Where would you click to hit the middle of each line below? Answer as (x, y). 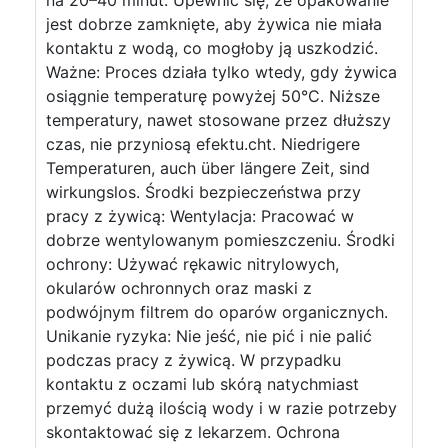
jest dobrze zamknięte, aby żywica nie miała (214, 24)
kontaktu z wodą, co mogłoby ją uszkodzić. (212, 48)
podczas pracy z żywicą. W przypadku (193, 360)
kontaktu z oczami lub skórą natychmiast (202, 384)
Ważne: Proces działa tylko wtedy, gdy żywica (221, 72)
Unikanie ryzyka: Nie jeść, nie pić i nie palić (209, 336)
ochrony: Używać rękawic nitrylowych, (192, 264)
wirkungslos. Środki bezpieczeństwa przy (203, 192)
